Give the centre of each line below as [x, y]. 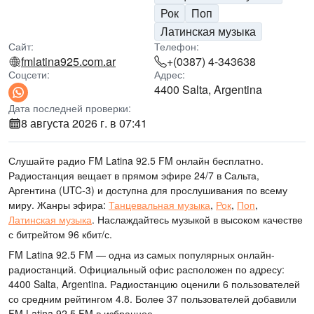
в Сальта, [237, 175]
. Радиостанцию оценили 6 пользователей [202, 284]
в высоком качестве [257, 219]
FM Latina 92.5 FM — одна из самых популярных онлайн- [142, 254]
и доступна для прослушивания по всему [191, 190]
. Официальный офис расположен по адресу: [179, 269]
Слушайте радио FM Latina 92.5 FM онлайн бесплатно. [136, 161]
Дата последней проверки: [70, 108]
